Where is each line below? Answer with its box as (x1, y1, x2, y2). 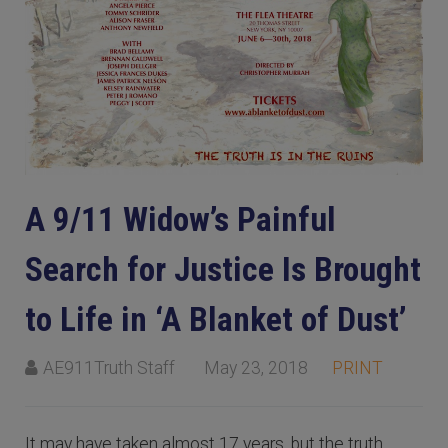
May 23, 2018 (204, 358, 308, 379)
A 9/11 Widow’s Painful (25, 200, 336, 240)
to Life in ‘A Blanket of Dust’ (25, 300, 407, 340)
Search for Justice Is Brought (25, 250, 421, 290)
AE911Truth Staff (43, 358, 175, 379)
